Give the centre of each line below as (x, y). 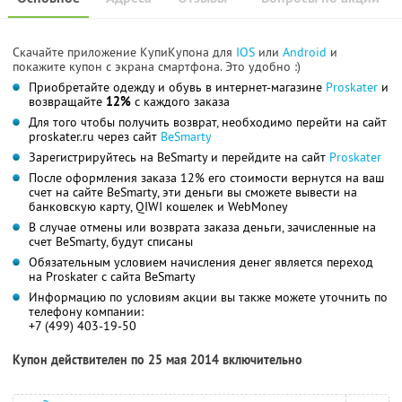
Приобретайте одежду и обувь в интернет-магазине (177, 87)
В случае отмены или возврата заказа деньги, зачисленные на (202, 227)
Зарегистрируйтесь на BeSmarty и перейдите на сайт (179, 157)
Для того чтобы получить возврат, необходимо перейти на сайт (208, 122)
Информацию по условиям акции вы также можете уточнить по (208, 297)
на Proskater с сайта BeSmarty (112, 277)
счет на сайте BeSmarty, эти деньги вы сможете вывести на (193, 192)
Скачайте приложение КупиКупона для (124, 52)
